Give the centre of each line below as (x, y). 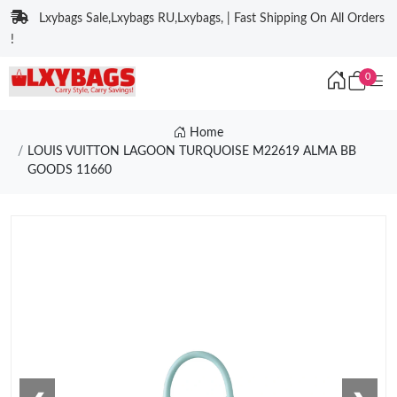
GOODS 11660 (69, 170)
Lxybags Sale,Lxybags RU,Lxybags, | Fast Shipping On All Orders (212, 19)
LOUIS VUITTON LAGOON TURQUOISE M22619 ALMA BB (191, 152)
